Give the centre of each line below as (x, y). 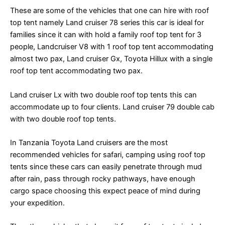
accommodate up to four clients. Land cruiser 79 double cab (112, 107)
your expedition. (37, 203)
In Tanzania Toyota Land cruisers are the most (89, 142)
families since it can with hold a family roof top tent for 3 (106, 35)
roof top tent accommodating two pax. (76, 71)
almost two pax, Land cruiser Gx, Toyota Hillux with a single (111, 59)
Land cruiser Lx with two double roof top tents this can (103, 95)
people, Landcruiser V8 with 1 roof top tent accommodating (112, 47)
